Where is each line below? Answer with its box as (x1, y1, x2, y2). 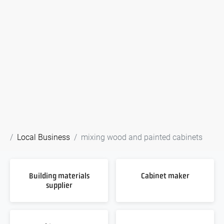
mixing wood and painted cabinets (81, 131, 202, 142)
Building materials (28, 170, 89, 180)
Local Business (17, 131, 70, 142)
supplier (45, 180, 72, 190)
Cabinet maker (140, 170, 189, 180)
